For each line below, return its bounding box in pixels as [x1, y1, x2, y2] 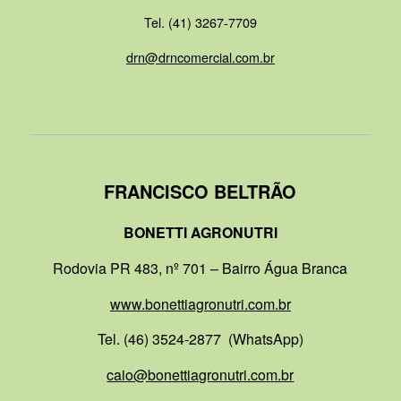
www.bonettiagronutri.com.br [109, 293, 291, 314]
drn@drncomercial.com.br [125, 47, 275, 66]
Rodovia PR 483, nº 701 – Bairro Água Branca [53, 258, 348, 279]
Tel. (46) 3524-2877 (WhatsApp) [97, 328, 303, 350]
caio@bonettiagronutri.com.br [107, 363, 294, 385]
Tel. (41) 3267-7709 [143, 13, 257, 32]
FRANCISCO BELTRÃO [104, 177, 297, 204]
